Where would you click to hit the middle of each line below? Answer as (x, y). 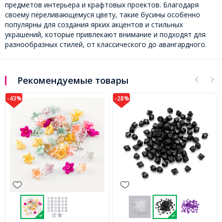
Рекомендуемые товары (73, 81)
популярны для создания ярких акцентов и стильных (94, 25)
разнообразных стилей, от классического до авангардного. (106, 45)
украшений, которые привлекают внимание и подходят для (105, 35)
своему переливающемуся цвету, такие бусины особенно (103, 15)
